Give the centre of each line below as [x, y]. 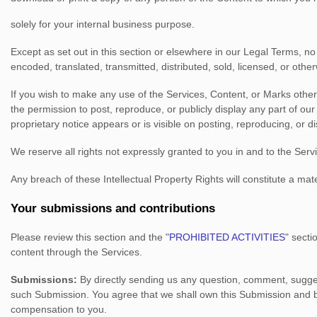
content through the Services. [76, 252]
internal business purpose [134, 24]
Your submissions [61, 208]
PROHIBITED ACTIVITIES [227, 237]
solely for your [44, 24]
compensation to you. [59, 309]
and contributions [163, 208]
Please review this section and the [88, 237]
